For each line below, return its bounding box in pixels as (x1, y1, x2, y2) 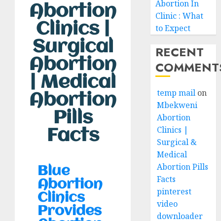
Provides (37, 204, 102, 219)
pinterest (157, 186, 192, 197)
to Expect (155, 23, 191, 34)
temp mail (157, 87, 196, 98)
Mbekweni (157, 100, 198, 110)
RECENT (155, 43, 204, 61)
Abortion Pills (157, 161, 209, 172)
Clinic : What (155, 10, 204, 21)
